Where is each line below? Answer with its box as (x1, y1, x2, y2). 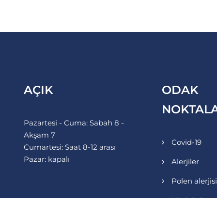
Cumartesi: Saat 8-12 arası (23, 142, 116, 152)
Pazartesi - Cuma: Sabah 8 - (23, 118, 124, 127)
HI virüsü (171, 195, 203, 205)
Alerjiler (171, 156, 199, 166)
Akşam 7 (23, 130, 55, 139)
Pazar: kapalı (23, 154, 70, 164)
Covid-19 (171, 137, 201, 147)
